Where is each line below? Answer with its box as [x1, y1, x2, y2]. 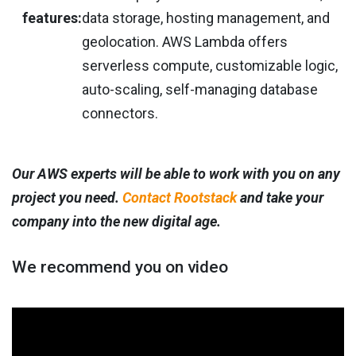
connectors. [82, 105, 158, 122]
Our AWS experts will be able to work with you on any [12, 165, 340, 183]
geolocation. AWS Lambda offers [82, 33, 288, 51]
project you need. [12, 189, 122, 207]
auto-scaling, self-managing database [82, 81, 318, 99]
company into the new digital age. [12, 213, 221, 230]
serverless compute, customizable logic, [82, 57, 338, 75]
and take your [237, 189, 323, 207]
